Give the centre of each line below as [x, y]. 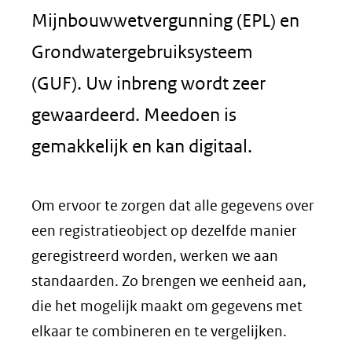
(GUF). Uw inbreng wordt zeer [148, 83]
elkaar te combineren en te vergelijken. [159, 331]
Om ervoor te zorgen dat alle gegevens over [173, 205]
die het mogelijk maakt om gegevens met [167, 306]
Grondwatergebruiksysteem [142, 51]
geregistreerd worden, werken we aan [155, 256]
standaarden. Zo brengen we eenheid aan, [169, 281]
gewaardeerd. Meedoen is [134, 114]
